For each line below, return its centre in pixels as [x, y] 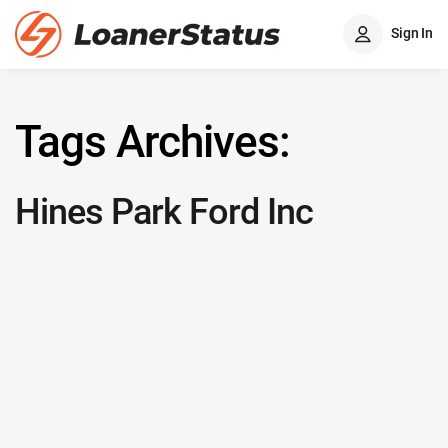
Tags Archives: [152, 142]
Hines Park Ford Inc [164, 212]
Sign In [412, 32]
